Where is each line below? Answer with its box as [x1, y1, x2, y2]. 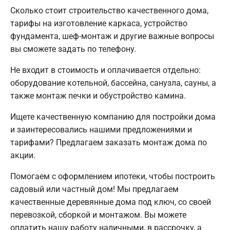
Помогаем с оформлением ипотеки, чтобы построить [10, 171, 215, 182]
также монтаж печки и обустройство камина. [10, 91, 186, 101]
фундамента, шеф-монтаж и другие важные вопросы [10, 31, 214, 42]
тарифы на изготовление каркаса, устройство [10, 18, 187, 29]
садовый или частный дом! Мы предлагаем [10, 184, 179, 195]
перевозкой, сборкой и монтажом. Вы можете [10, 210, 186, 220]
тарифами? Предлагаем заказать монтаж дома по [10, 138, 207, 148]
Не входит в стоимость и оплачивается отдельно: [10, 65, 201, 75]
